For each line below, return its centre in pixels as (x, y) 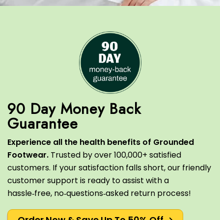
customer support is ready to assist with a (88, 180)
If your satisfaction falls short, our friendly (132, 168)
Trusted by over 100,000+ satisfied (116, 155)
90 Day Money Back (74, 109)
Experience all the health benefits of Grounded (101, 142)
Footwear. (29, 155)
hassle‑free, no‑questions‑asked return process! (99, 193)
